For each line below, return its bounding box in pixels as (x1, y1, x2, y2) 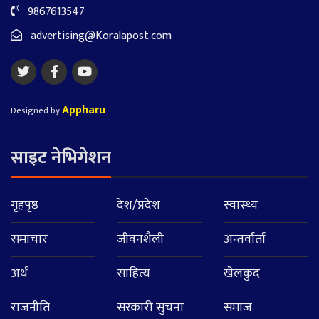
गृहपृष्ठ (11, 194, 38, 216)
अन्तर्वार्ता (223, 229, 266, 251)
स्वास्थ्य (223, 194, 258, 216)
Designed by (11, 103, 62, 119)
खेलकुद (223, 263, 260, 285)
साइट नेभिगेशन (11, 143, 111, 173)
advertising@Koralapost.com (31, 26, 172, 46)
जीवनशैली (117, 229, 164, 251)
